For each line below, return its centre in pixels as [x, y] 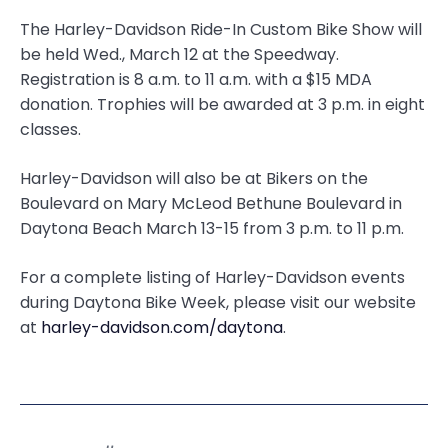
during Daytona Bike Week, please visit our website [218, 303]
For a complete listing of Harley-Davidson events [212, 278]
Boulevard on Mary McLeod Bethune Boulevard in [211, 204]
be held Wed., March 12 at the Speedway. [179, 55]
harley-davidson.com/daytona [162, 328]
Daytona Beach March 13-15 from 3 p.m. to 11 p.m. [212, 229]
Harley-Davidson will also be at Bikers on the [194, 179]
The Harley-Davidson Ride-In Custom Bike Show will [221, 30]
